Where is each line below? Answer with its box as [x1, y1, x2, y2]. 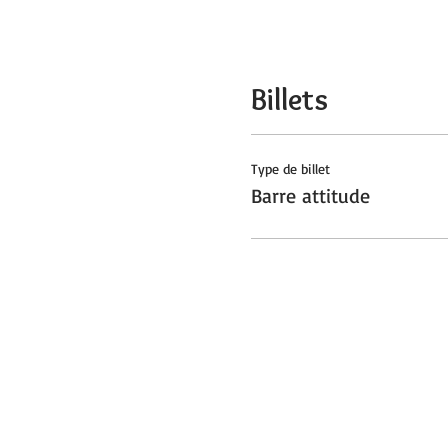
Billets [250, 81, 328, 118]
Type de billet [250, 160, 330, 177]
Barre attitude [250, 183, 370, 208]
